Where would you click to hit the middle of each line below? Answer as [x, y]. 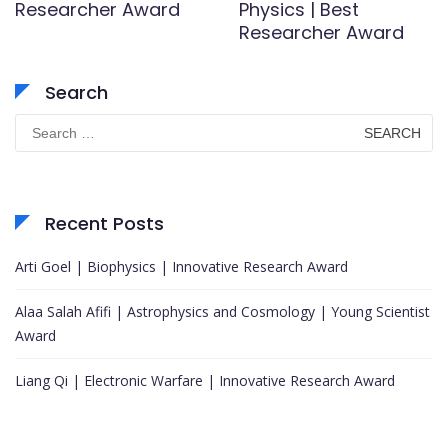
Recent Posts [104, 224]
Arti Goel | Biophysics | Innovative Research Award [181, 267]
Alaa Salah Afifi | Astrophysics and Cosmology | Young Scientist [222, 312]
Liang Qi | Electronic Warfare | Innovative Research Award [205, 381]
